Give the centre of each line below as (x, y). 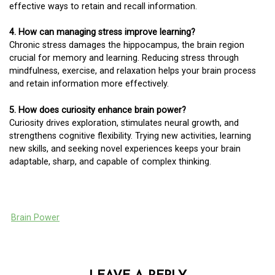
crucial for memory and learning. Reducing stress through (124, 58)
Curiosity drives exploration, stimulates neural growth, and (124, 123)
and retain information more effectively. (89, 84)
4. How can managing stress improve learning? (102, 33)
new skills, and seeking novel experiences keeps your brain (125, 149)
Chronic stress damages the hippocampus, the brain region (127, 45)
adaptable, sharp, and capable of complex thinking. (110, 162)
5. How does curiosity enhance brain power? (98, 110)
